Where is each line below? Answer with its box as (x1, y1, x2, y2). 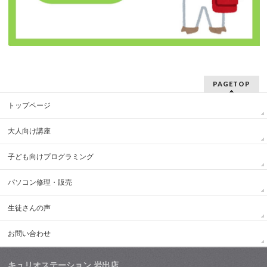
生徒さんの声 (8, 204, 51, 213)
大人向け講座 (8, 127, 51, 136)
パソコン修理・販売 (8, 178, 73, 187)
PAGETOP (212, 80, 250, 88)
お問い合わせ (8, 229, 51, 238)
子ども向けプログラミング (8, 153, 94, 162)
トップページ (8, 101, 51, 110)
